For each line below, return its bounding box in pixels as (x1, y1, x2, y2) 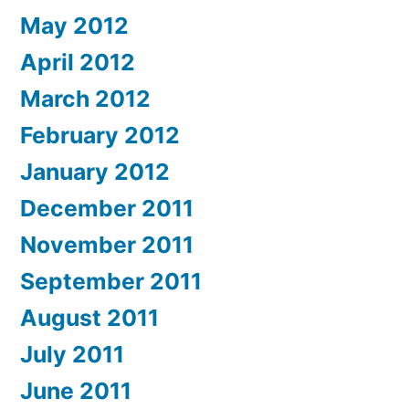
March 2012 (20, 85, 151, 113)
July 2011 (20, 341, 124, 369)
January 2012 (20, 158, 170, 186)
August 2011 (20, 304, 159, 332)
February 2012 (20, 121, 180, 150)
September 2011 (20, 267, 202, 296)
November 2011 (20, 231, 194, 259)
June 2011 (20, 377, 131, 405)
